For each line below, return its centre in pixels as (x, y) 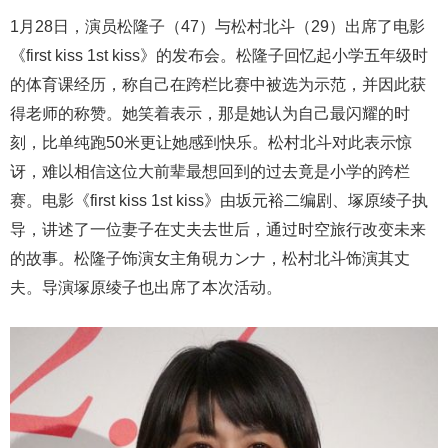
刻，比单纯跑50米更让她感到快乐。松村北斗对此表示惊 (211, 142)
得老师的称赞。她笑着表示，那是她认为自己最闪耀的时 (210, 113)
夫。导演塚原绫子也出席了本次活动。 (146, 287)
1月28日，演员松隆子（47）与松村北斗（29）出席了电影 (217, 26)
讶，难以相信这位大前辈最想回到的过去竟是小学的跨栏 (210, 171)
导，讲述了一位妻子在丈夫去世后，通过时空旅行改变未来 (218, 229)
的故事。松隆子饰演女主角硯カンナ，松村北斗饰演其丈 (210, 258)
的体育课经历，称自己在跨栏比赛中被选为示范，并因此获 (218, 84)
